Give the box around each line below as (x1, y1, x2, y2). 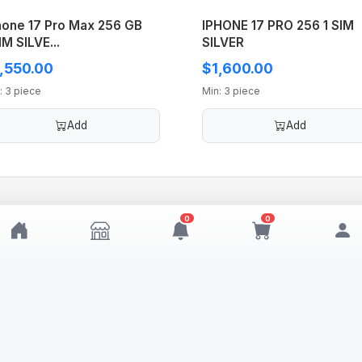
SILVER (202, 35, 244, 51)
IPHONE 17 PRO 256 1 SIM (202, 18, 354, 34)
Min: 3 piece (202, 85, 260, 98)
